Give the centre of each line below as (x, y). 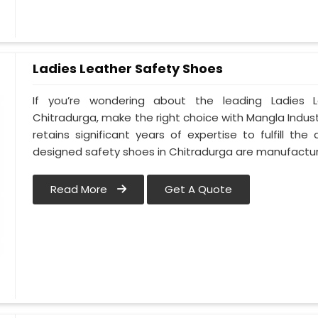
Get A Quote (199, 190)
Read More (81, 190)
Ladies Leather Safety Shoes (128, 68)
